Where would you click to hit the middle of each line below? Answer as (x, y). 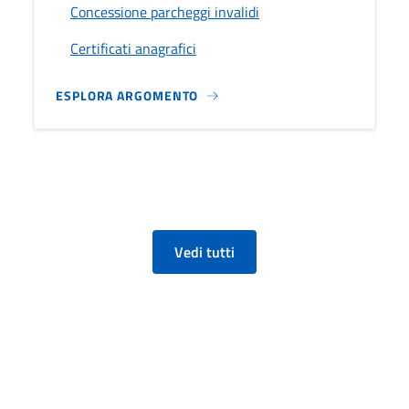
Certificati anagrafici (133, 48)
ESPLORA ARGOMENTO (127, 95)
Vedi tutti (204, 252)
